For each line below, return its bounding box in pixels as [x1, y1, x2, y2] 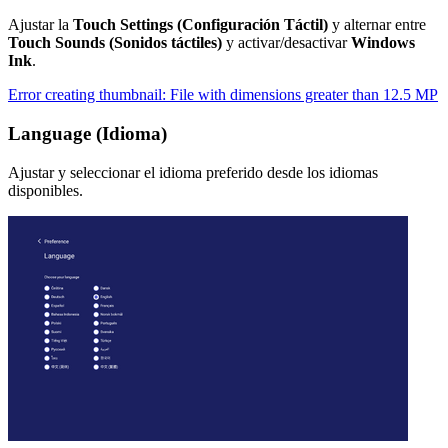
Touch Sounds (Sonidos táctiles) [8, 34, 222, 52]
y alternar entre [328, 16, 426, 34]
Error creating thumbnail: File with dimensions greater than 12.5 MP [8, 86, 438, 104]
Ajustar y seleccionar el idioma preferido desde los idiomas [8, 163, 378, 181]
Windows [351, 34, 415, 52]
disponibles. [8, 181, 83, 199]
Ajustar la [8, 16, 73, 34]
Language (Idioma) [8, 123, 167, 145]
